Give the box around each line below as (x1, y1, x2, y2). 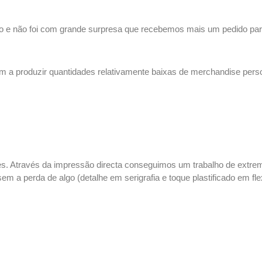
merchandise (191, 66, 240, 77)
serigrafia (125, 172, 160, 182)
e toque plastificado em (160, 172, 252, 182)
